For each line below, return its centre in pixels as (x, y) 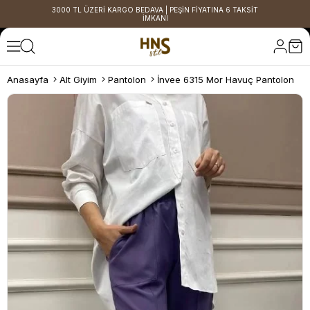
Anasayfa (28, 80)
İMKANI (155, 18)
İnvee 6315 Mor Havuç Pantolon (226, 80)
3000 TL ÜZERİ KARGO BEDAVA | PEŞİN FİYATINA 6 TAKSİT (155, 10)
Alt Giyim (78, 80)
